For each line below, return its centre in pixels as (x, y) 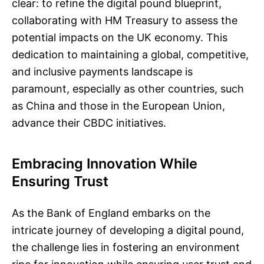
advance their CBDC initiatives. (89, 123)
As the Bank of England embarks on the (111, 213)
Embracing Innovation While (105, 164)
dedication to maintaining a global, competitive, (130, 55)
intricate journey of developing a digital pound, (128, 230)
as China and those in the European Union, (118, 106)
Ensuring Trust (60, 181)
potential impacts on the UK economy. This (120, 37)
